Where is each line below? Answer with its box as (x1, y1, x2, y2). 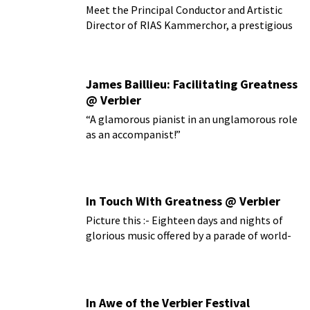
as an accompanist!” (86, 127, 181, 141)
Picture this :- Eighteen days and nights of (86, 213, 283, 228)
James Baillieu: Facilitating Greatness (86, 75, 298, 92)
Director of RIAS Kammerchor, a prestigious (86, 17, 293, 32)
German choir (86, 33, 150, 47)
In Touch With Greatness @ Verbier (86, 193, 280, 210)
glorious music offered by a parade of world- (86, 228, 291, 243)
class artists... (86, 244, 149, 258)
